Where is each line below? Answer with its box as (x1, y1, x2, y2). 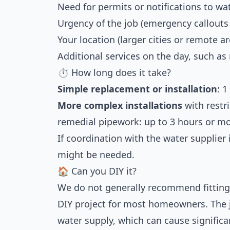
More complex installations (57, 99, 182, 111)
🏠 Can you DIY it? (57, 165, 137, 177)
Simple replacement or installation (57, 83, 217, 95)
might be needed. (57, 148, 135, 161)
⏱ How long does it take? (57, 66, 171, 79)
